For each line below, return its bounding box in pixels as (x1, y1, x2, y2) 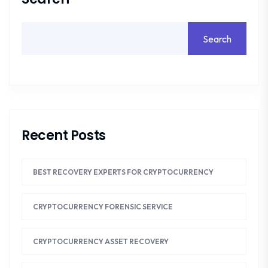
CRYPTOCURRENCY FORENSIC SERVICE (33, 202, 173, 211)
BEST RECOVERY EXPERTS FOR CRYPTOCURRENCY (33, 167, 214, 176)
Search (203, 32, 232, 45)
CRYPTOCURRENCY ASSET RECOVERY (33, 237, 169, 246)
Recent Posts (22, 126, 106, 145)
